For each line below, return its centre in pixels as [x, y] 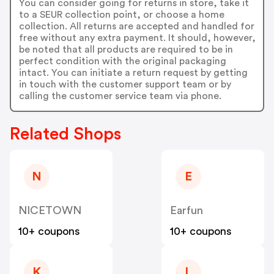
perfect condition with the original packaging [122, 61]
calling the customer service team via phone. [120, 96]
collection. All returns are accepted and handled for [136, 26]
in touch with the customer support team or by [125, 84]
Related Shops [65, 134]
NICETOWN [50, 211]
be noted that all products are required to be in [126, 49]
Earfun [187, 211]
